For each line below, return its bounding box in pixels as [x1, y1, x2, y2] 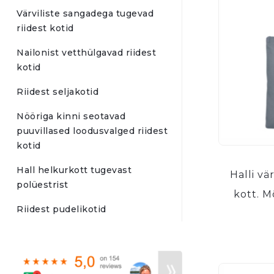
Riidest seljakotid [17, 86, 98, 97]
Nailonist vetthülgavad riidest [17, 47, 156, 58]
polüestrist [17, 179, 68, 190]
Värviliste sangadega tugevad [17, 8, 154, 19]
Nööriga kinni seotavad [17, 111, 125, 122]
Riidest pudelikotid [17, 204, 106, 215]
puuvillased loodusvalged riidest [17, 125, 168, 136]
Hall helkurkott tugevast [17, 165, 131, 176]
